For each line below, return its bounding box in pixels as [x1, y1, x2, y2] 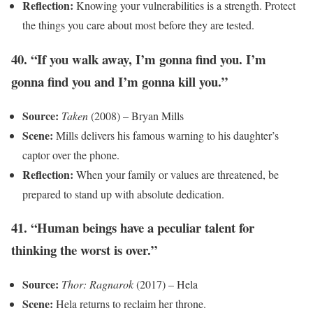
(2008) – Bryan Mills [88, 108, 184, 123]
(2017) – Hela [133, 277, 198, 292]
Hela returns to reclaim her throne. [53, 296, 206, 312]
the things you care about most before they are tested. [22, 17, 254, 33]
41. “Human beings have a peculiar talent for [11, 218, 254, 238]
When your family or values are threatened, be [73, 166, 279, 182]
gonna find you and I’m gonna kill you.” [11, 71, 228, 91]
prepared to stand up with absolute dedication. [22, 186, 224, 201]
